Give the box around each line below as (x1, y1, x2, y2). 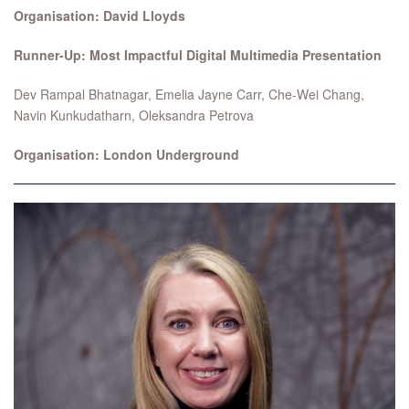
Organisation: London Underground (14, 145, 239, 163)
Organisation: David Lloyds (14, 6, 185, 25)
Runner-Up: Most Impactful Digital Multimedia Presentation (14, 46, 382, 64)
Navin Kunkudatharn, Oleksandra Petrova (14, 106, 254, 124)
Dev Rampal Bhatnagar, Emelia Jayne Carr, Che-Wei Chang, (14, 85, 364, 103)
